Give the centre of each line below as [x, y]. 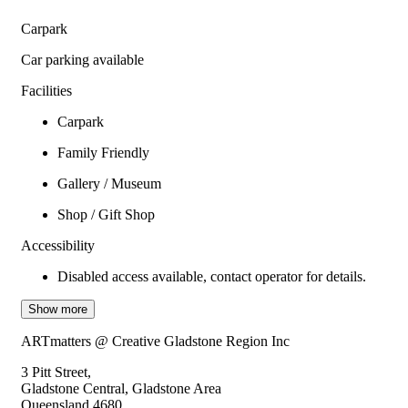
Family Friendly [103, 153]
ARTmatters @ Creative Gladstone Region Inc [155, 342]
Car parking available [82, 60]
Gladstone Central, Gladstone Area [121, 389]
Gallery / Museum [109, 184]
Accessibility [58, 246]
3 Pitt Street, [56, 372]
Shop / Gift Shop [106, 215]
